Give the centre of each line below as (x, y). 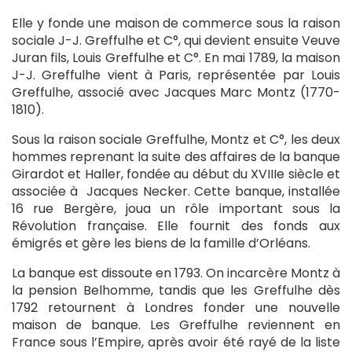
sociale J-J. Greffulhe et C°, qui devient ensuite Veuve (176, 40)
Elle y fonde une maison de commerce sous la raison (176, 23)
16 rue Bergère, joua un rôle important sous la (176, 209)
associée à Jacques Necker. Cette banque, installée (176, 191)
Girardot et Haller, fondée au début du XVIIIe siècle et (176, 174)
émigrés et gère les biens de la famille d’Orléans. (161, 243)
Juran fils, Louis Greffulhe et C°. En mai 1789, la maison (176, 58)
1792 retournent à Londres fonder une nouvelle (176, 308)
